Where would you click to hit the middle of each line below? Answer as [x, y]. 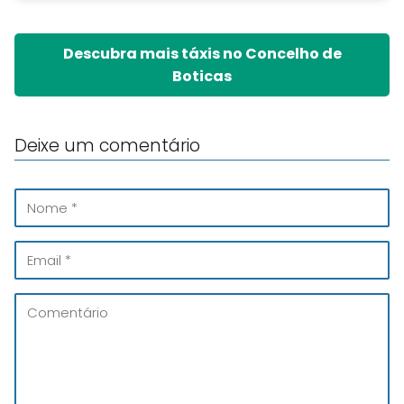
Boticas [202, 76]
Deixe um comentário [107, 145]
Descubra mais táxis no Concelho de [202, 53]
